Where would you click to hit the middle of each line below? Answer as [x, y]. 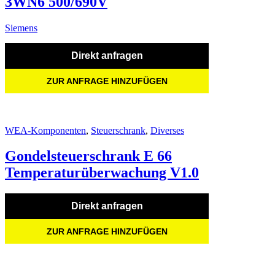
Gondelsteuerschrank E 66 [88, 156]
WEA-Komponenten [45, 130]
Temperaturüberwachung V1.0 [102, 173]
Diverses [167, 130]
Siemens [21, 28]
